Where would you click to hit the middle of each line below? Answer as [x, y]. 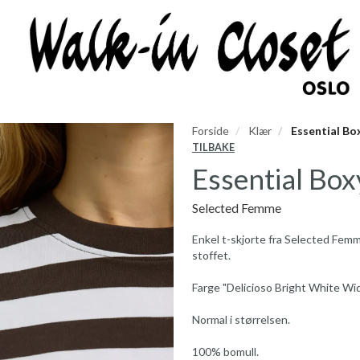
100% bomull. [225, 351]
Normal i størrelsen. [241, 319]
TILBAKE [213, 147]
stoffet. [211, 255]
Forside [211, 130]
